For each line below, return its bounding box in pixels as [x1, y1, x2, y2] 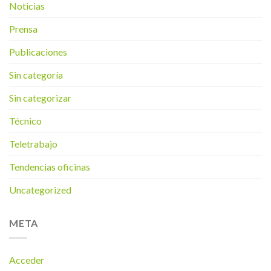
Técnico [9, 115, 42, 127]
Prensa [9, 23, 38, 35]
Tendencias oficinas [9, 161, 90, 173]
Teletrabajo [9, 138, 57, 150]
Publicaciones [9, 46, 67, 58]
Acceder [9, 253, 44, 266]
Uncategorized [9, 184, 71, 196]
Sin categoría [9, 69, 63, 81]
